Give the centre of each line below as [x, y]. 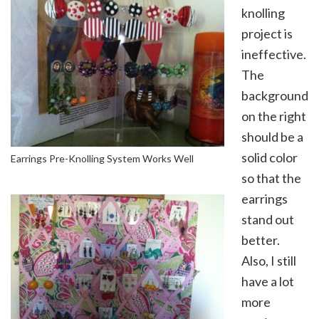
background [275, 95]
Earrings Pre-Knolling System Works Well [102, 158]
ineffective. [274, 54]
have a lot [268, 281]
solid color [270, 157]
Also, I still [269, 261]
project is [267, 33]
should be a [272, 137]
